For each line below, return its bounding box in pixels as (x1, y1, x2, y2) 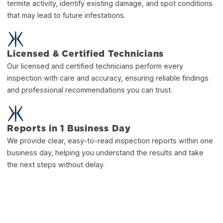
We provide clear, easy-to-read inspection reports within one (7, 136, 214, 145)
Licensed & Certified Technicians (7, 49, 164, 59)
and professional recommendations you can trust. (7, 85, 173, 94)
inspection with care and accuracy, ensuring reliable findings (7, 73, 209, 82)
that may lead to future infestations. (7, 10, 126, 19)
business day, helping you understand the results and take (7, 148, 204, 157)
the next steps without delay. (7, 160, 105, 169)
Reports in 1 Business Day (7, 124, 131, 133)
